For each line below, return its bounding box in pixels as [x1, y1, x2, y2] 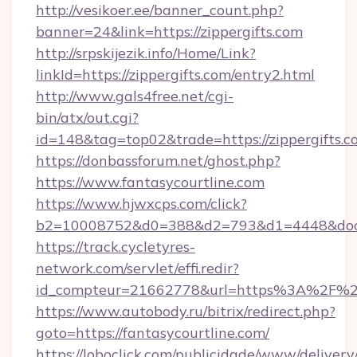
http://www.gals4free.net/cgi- [36, 87, 233, 105]
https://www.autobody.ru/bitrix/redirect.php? [36, 302, 335, 320]
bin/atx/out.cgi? [36, 108, 139, 127]
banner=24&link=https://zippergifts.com [36, 22, 303, 41]
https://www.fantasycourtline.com [36, 173, 265, 191]
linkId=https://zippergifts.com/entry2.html [36, 65, 315, 84]
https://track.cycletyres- [36, 237, 195, 256]
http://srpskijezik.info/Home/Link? [36, 44, 256, 62]
